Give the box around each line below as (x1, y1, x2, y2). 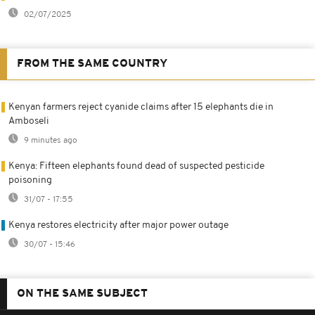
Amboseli (8, 115, 49, 127)
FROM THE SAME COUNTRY (17, 58, 167, 70)
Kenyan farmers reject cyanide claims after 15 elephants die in (8, 101, 274, 112)
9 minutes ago (22, 136, 77, 145)
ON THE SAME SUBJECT (17, 288, 148, 300)
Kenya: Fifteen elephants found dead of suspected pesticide (8, 160, 264, 172)
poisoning (8, 174, 52, 186)
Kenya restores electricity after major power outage (8, 219, 229, 231)
